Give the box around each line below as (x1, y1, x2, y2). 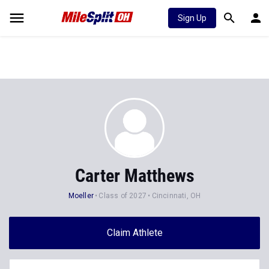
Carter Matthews (74, 165, 195, 186)
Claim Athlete (106, 227, 163, 238)
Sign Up (178, 13, 207, 23)
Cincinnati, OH (151, 192, 201, 200)
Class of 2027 (98, 192, 147, 200)
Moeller (68, 192, 94, 200)
